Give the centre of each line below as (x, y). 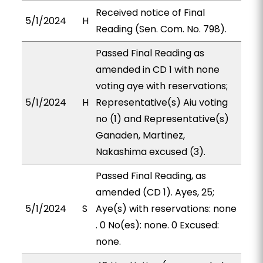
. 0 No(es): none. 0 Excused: (157, 225)
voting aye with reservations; (161, 86)
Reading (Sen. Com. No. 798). (161, 29)
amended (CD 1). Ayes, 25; (155, 192)
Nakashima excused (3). (150, 152)
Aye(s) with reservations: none (166, 209)
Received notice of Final (150, 13)
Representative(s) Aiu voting (161, 102)
